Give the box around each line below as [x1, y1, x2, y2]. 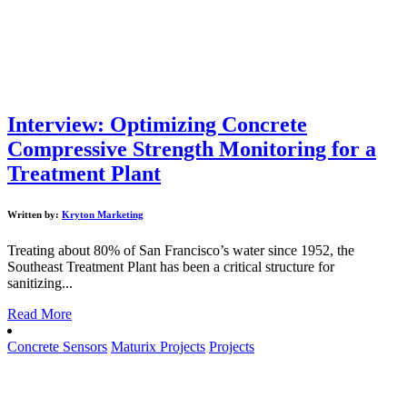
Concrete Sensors [7, 338, 107, 354]
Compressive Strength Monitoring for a [7, 136, 376, 161]
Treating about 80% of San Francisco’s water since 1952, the [7, 242, 354, 258]
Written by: [7, 208, 62, 220]
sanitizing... [7, 274, 73, 291]
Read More [7, 305, 72, 322]
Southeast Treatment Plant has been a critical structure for [7, 258, 334, 274]
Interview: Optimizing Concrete [7, 112, 307, 136]
